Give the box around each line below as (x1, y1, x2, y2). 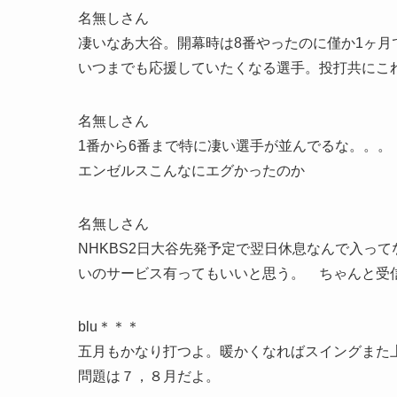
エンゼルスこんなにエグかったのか (78, 163, 305, 179)
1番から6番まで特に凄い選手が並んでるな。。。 (78, 138, 392, 154)
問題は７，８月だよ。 (78, 369, 220, 385)
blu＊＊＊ (78, 319, 140, 335)
